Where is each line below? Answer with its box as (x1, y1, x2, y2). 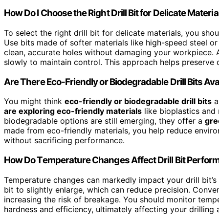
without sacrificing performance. (4, 135, 125, 146)
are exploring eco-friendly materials (4, 106, 142, 116)
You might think (4, 96, 65, 107)
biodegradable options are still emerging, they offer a (4, 116, 205, 126)
